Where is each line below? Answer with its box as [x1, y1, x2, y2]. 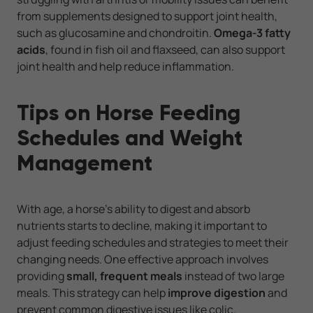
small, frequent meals [66, 268, 182, 284]
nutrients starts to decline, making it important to [17, 218, 267, 234]
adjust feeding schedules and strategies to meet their [17, 235, 289, 251]
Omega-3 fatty [212, 25, 291, 41]
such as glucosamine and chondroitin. [17, 25, 212, 41]
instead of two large [182, 268, 284, 284]
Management [17, 150, 152, 177]
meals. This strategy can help [17, 285, 168, 301]
